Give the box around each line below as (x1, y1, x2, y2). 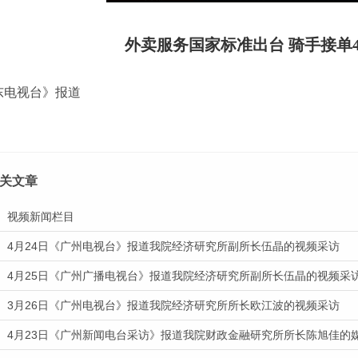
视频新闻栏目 (7, 210, 74, 223)
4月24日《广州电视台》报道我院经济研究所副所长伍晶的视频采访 (7, 240, 340, 253)
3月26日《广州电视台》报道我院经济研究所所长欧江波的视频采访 (7, 299, 340, 312)
